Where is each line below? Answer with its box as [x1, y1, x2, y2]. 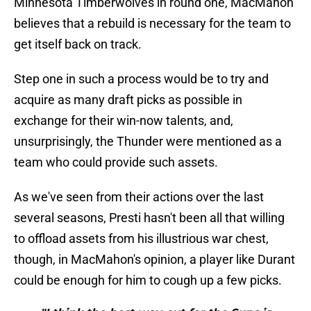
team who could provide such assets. [14, 155, 218, 170]
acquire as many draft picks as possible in [14, 92, 242, 108]
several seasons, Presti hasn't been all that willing [14, 210, 285, 226]
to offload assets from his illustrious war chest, [14, 231, 269, 246]
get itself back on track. [14, 37, 142, 52]
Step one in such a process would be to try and [14, 72, 269, 87]
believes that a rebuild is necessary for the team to [14, 16, 291, 31]
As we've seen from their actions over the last [14, 190, 264, 205]
